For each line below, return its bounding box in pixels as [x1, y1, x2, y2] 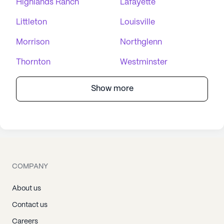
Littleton [16, 18, 47, 26]
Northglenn [120, 38, 162, 46]
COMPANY [12, 162, 48, 170]
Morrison [16, 38, 49, 46]
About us [12, 184, 41, 192]
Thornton [16, 58, 50, 66]
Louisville [120, 18, 155, 26]
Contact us [12, 201, 47, 208]
